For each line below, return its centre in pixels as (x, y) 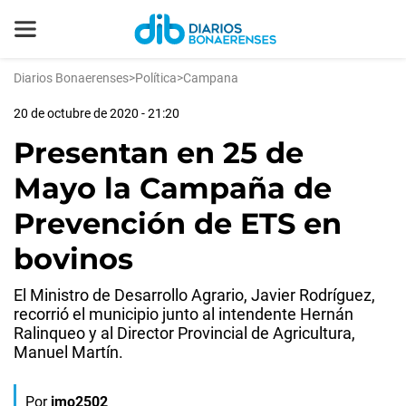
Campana (211, 78)
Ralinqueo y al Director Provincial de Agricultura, (184, 333)
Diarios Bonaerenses (71, 78)
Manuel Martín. (68, 352)
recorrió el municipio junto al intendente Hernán (184, 314)
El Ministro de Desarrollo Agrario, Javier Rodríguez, (194, 295)
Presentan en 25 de (159, 153)
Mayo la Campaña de (173, 188)
